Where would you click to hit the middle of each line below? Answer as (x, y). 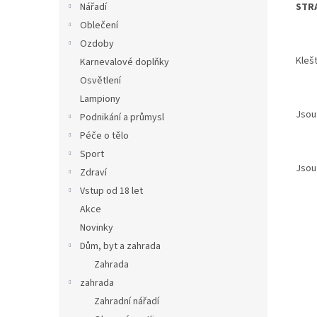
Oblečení (99, 25)
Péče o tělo (104, 136)
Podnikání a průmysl (122, 117)
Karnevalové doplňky (125, 62)
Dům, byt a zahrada (120, 246)
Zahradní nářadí (127, 301)
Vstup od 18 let (111, 191)
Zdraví (93, 173)
